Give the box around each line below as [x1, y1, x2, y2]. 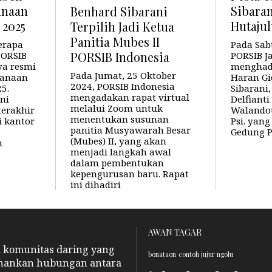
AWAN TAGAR [148, 226, 202, 239]
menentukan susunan [70, 113, 169, 126]
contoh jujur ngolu [178, 250, 233, 259]
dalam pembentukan [70, 157, 164, 169]
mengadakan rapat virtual [70, 91, 189, 104]
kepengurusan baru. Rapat [70, 168, 189, 180]
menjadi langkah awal [70, 146, 171, 158]
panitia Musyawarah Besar [70, 124, 191, 137]
